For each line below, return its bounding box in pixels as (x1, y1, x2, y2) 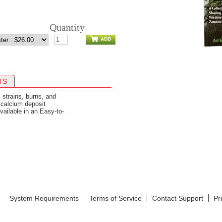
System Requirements (9, 194, 79, 202)
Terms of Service (89, 194, 142, 202)
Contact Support (152, 194, 203, 202)
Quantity (50, 21, 85, 33)
